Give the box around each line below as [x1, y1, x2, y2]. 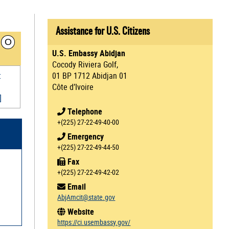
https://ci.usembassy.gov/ [57, 217, 131, 227]
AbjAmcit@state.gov [57, 192, 116, 202]
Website [65, 205, 95, 217]
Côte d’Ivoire [52, 81, 94, 93]
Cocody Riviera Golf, [52, 58, 119, 70]
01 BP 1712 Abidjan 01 [52, 70, 128, 81]
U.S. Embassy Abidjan [52, 47, 126, 59]
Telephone [65, 105, 103, 117]
